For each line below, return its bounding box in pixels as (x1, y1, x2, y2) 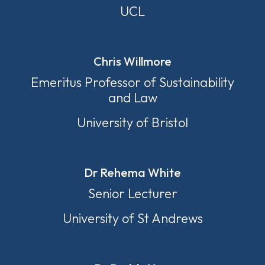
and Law (108, 89, 157, 106)
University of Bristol (77, 114, 188, 131)
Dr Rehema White (84, 165, 181, 180)
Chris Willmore (93, 54, 172, 69)
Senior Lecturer (88, 185, 177, 202)
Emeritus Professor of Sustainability (31, 74, 234, 91)
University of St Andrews (62, 210, 203, 227)
